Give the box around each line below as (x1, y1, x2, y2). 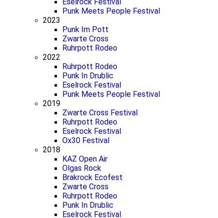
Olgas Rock (62, 163, 101, 173)
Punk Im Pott (62, 25, 109, 34)
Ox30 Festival (62, 136, 109, 145)
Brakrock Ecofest (62, 173, 123, 182)
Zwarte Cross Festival (62, 108, 138, 117)
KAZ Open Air (62, 154, 108, 163)
